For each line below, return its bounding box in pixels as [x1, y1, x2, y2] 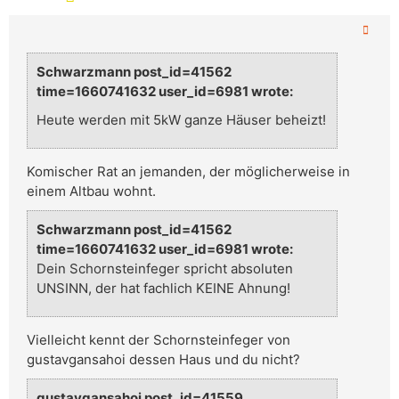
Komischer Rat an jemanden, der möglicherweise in [27, 163, 350, 181]
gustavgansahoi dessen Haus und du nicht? [27, 351, 300, 369]
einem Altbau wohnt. [27, 183, 156, 200]
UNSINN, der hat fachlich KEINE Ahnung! [37, 280, 290, 297]
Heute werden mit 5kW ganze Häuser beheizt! [37, 111, 326, 129]
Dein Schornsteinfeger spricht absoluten [37, 260, 293, 278]
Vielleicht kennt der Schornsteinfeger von [27, 331, 290, 349]
